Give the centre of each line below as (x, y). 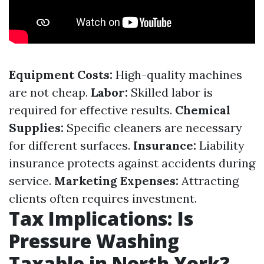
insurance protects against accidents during (132, 163)
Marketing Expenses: (116, 181)
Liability (220, 145)
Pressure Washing (94, 241)
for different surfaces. (71, 145)
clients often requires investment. (103, 198)
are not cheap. (50, 92)
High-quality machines (177, 75)
